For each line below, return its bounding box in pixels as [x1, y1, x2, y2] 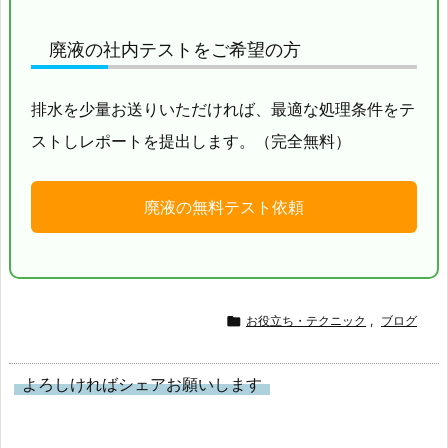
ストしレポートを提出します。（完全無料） [31, 131, 351, 152]
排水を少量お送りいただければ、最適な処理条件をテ [31, 99, 415, 120]
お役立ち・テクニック [246, 313, 366, 329]
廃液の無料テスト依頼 [144, 197, 304, 218]
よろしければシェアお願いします [22, 374, 262, 395]
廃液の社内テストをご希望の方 [49, 39, 301, 61]
